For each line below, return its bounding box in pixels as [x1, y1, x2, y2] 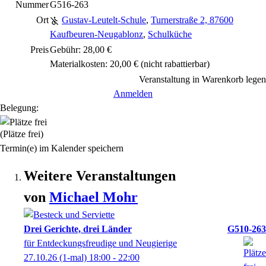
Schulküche [148, 29, 192, 39]
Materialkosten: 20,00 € [50, 59, 138, 69]
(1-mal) [57, 252, 89, 262]
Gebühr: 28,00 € [50, 45, 112, 55]
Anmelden [113, 88, 153, 99]
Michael [49, 189, 103, 205]
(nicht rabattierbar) [138, 59, 210, 69]
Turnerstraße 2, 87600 [151, 15, 233, 25]
